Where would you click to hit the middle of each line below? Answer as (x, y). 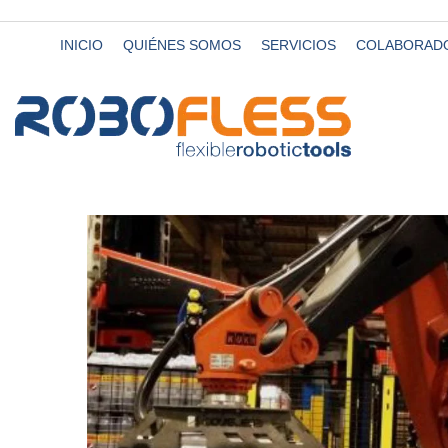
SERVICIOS (298, 45)
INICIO (81, 45)
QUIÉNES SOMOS (182, 45)
